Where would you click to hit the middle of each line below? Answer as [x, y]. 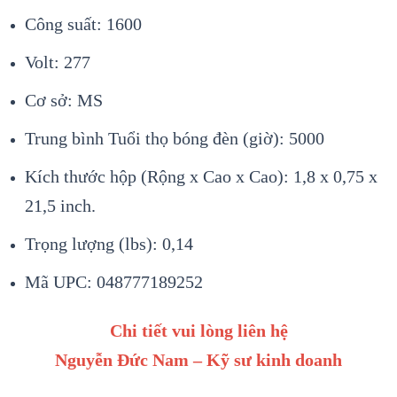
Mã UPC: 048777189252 [114, 282]
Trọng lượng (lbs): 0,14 [109, 244]
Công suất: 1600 [83, 24]
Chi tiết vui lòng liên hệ [198, 331]
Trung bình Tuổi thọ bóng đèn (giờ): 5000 [175, 139]
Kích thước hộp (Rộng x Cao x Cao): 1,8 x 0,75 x [201, 177]
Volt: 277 [58, 62]
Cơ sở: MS [64, 101]
